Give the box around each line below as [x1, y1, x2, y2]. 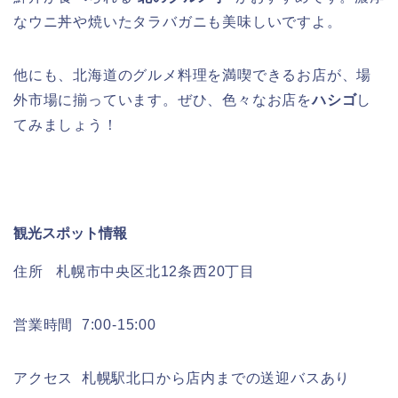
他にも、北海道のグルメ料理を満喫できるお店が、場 [13, 68, 372, 84]
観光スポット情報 [13, 226, 127, 242]
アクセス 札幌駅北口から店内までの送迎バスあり [13, 370, 351, 386]
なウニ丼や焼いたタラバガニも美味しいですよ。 [13, 14, 342, 30]
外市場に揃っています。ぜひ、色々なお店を [13, 92, 312, 108]
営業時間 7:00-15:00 [13, 316, 156, 332]
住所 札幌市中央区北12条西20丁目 [13, 263, 256, 279]
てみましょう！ [13, 117, 118, 133]
